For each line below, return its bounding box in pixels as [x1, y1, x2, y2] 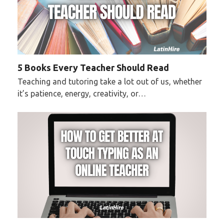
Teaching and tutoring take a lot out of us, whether [17, 77, 202, 86]
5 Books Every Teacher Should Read [17, 62, 169, 73]
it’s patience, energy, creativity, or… [17, 89, 146, 98]
